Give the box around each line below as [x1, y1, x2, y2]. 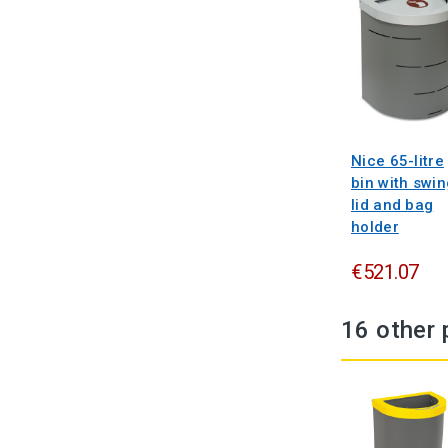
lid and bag [351, 195, 434, 214]
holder [351, 217, 399, 236]
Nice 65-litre [351, 151, 444, 170]
